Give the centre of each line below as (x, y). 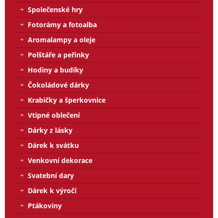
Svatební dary (51, 176)
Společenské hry (55, 10)
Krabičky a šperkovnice (67, 100)
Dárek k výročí (52, 191)
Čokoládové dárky (58, 85)
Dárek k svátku (53, 145)
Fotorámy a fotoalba (62, 25)
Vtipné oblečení (54, 115)
